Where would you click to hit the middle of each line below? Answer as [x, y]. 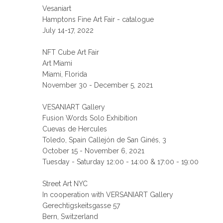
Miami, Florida [65, 74]
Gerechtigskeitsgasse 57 [81, 206]
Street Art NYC [65, 184]
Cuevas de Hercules [75, 129]
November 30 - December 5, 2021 [98, 85]
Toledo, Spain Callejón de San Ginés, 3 [105, 140]
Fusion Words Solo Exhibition [90, 118]
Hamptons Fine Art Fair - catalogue [98, 19]
